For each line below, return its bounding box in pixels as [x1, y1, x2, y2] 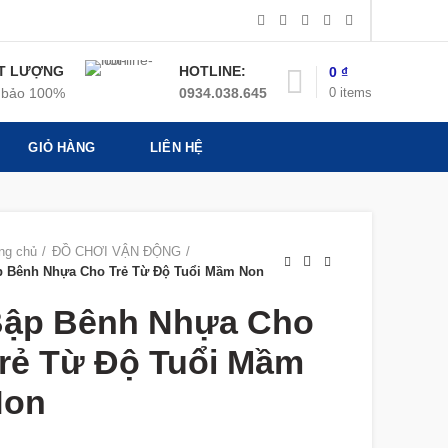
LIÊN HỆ [149, 139, 204, 155]
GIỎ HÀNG [28, 139, 95, 155]
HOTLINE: [178, 63, 246, 79]
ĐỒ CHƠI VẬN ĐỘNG [51, 244, 181, 259]
